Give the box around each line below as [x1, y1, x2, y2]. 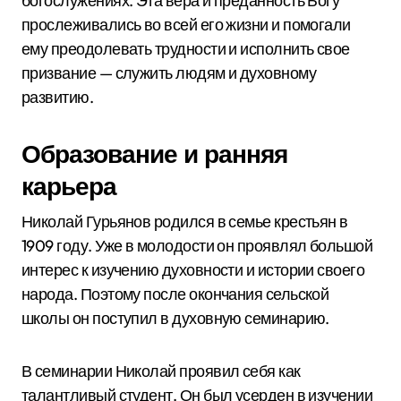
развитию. [21, 87, 94, 107]
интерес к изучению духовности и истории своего [21, 260, 365, 280]
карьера [21, 170, 116, 201]
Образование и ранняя [21, 138, 287, 169]
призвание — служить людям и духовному [21, 63, 317, 83]
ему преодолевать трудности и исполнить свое [21, 38, 350, 59]
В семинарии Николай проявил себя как [21, 361, 301, 381]
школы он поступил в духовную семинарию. [21, 308, 329, 328]
